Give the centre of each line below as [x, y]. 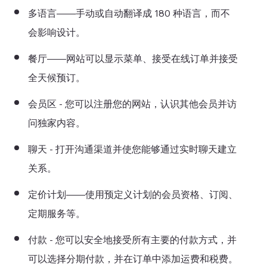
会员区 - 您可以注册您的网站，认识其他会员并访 [132, 104]
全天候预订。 [56, 78]
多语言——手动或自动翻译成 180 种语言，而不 [129, 13]
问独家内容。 [56, 123]
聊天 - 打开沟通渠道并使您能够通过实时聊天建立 [132, 149]
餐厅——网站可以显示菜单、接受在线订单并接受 [133, 59]
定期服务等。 [56, 214]
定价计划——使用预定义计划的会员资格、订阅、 [133, 195]
